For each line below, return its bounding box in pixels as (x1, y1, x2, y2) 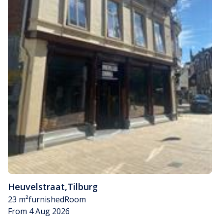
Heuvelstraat (8, 180, 65, 192)
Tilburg (67, 180, 98, 192)
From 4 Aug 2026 (8, 205, 70, 217)
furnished (28, 193, 64, 205)
